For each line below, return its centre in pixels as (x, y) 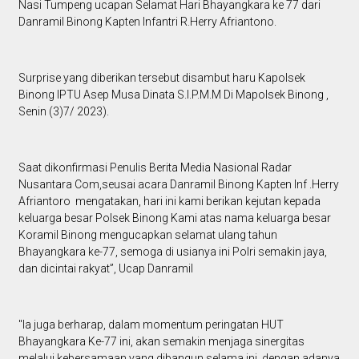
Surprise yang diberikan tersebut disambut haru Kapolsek (161, 77)
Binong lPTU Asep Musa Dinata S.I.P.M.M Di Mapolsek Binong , (173, 94)
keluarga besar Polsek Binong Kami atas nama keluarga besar (174, 218)
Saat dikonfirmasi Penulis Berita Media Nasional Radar (155, 167)
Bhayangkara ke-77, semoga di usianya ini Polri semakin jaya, (172, 251)
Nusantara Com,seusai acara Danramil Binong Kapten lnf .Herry (178, 184)
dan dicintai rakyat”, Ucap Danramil (107, 268)
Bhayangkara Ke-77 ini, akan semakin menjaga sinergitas (161, 341)
